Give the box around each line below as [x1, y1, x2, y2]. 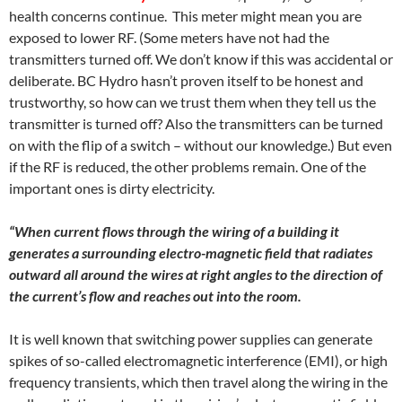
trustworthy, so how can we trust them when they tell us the [9, 93, 376, 110]
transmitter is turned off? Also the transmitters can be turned [9, 115, 383, 132]
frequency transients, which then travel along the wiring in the [9, 373, 388, 390]
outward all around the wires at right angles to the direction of [9, 266, 382, 283]
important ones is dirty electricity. [9, 179, 214, 197]
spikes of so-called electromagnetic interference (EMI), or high [9, 352, 388, 369]
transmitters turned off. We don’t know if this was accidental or [9, 50, 393, 67]
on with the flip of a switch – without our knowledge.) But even [9, 136, 392, 153]
